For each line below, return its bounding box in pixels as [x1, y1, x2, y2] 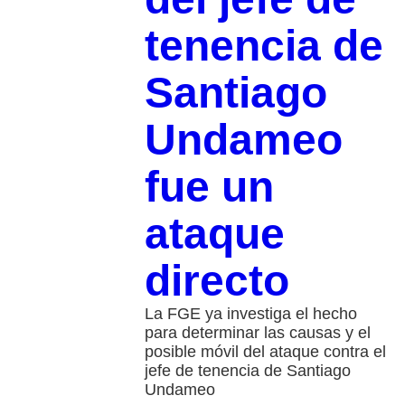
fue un [144, 163, 274, 212]
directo [144, 257, 289, 306]
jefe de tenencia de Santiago [144, 362, 351, 381]
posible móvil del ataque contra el [144, 343, 386, 362]
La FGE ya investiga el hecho [144, 305, 357, 324]
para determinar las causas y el [144, 324, 371, 343]
